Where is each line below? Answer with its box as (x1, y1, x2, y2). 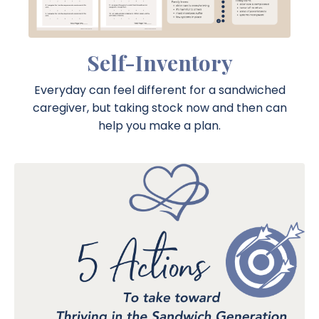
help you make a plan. (98, 117, 221, 134)
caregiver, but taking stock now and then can (32, 99, 287, 116)
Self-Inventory (86, 48, 233, 77)
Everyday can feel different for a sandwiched (33, 81, 286, 98)
